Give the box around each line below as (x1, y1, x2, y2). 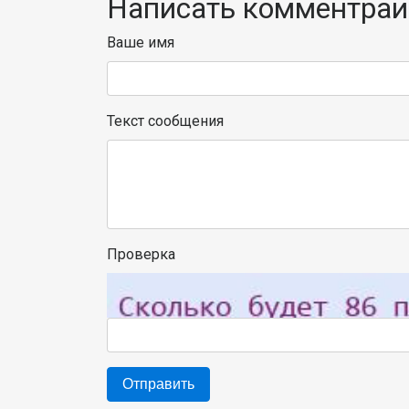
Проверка (107, 245, 175, 263)
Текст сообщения (107, 111, 224, 130)
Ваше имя (107, 33, 174, 51)
